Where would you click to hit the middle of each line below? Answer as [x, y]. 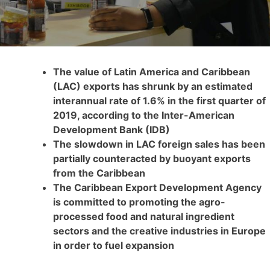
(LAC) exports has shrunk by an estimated [153, 86]
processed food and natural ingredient [144, 216]
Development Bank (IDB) [111, 129]
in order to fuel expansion [114, 245]
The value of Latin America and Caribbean [152, 71]
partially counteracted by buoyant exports [152, 158]
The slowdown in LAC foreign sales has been [159, 144]
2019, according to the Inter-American [144, 115]
